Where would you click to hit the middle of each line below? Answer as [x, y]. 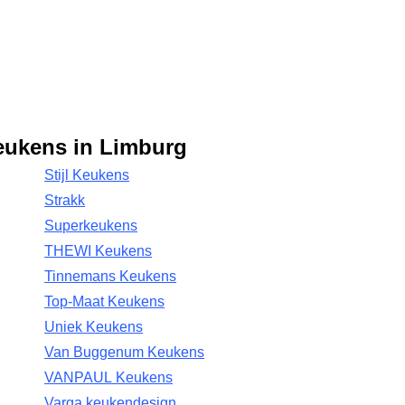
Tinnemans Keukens [111, 276]
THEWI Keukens [99, 251]
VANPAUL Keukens [109, 377]
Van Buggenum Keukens [125, 352]
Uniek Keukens [94, 327]
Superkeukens [91, 226]
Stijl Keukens [87, 175]
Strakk [65, 200]
